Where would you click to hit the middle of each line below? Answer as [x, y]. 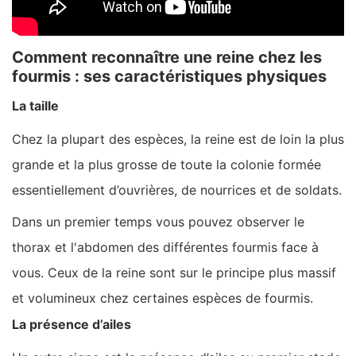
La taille [35, 105]
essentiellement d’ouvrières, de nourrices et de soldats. [177, 190]
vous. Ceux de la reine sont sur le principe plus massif [174, 272]
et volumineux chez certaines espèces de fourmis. [163, 298]
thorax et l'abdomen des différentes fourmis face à [165, 247]
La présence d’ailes [72, 324]
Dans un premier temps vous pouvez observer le [158, 221]
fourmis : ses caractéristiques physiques [169, 76]
